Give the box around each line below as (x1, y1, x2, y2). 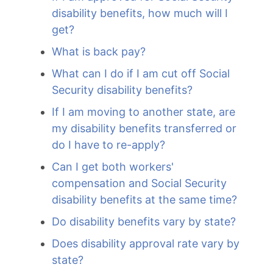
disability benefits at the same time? (52, 193, 237, 206)
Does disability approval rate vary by (52, 237, 239, 250)
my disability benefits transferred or (52, 122, 236, 135)
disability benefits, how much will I (52, 7, 228, 19)
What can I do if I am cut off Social (52, 67, 230, 80)
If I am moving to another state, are (52, 105, 235, 118)
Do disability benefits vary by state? (52, 215, 236, 228)
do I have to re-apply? (52, 138, 165, 151)
